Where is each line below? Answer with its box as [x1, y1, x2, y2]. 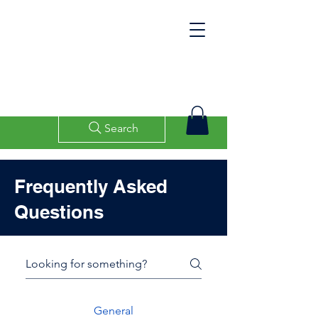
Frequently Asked [14, 175, 168, 197]
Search [104, 121, 138, 135]
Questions [14, 200, 104, 223]
